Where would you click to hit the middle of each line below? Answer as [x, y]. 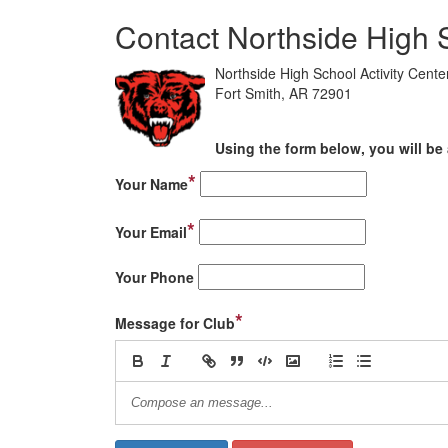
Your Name [151, 184]
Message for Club [175, 323]
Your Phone [154, 277]
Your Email [151, 232]
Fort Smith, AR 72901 [283, 93]
